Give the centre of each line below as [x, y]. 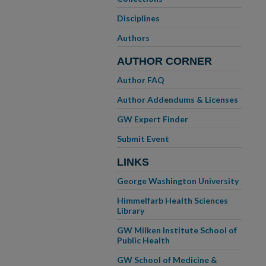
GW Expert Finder [153, 119]
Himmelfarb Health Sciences [172, 200]
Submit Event [143, 139]
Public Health [143, 240]
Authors [133, 38]
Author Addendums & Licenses [178, 99]
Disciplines [138, 18]
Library [131, 210]
